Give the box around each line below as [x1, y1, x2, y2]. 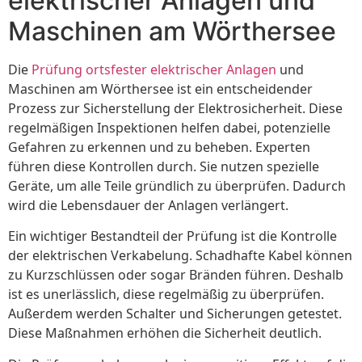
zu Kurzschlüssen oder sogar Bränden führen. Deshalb [8, 266, 343, 284]
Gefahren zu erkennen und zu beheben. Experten [8, 138, 310, 157]
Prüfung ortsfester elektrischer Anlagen [32, 61, 276, 79]
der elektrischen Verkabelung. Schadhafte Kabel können [8, 246, 352, 265]
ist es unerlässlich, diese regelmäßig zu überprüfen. [8, 285, 324, 304]
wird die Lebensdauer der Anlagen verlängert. [8, 196, 288, 215]
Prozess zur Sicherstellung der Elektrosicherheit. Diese [8, 99, 343, 118]
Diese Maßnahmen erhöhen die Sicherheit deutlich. [8, 324, 322, 343]
